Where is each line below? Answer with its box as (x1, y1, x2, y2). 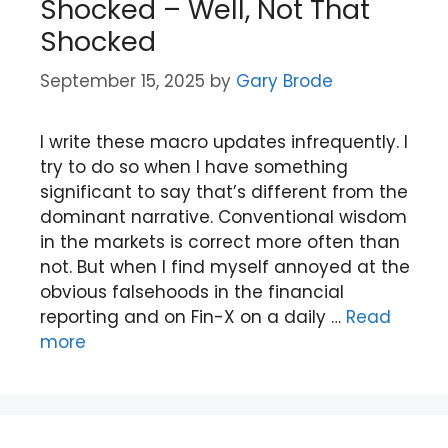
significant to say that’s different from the (40, 180, 408, 204)
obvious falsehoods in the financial (40, 280, 344, 304)
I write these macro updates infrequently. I (40, 130, 408, 154)
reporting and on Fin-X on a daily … (40, 305, 346, 329)
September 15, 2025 (40, 69, 205, 93)
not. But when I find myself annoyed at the (40, 255, 410, 279)
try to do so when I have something (40, 155, 348, 179)
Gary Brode (236, 69, 333, 93)
